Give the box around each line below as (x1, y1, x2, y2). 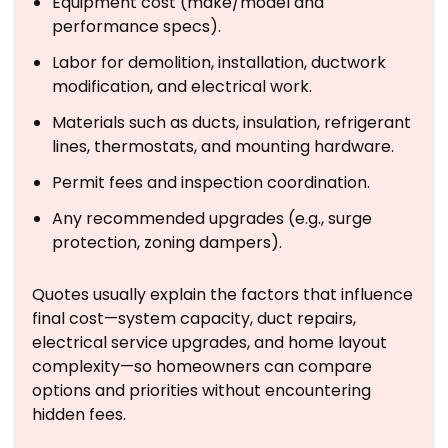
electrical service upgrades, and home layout (32, 331, 387, 354)
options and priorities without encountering (32, 379, 371, 402)
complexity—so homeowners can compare (32, 355, 372, 378)
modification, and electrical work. (52, 75, 312, 98)
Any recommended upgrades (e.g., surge (52, 207, 372, 230)
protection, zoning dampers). (52, 231, 282, 254)
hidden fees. (32, 403, 126, 426)
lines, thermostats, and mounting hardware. (52, 135, 394, 158)
